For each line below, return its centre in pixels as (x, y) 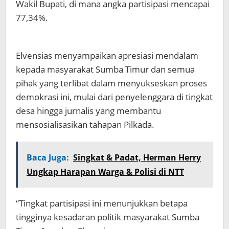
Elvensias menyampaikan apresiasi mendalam (107, 56)
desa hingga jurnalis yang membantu (88, 111)
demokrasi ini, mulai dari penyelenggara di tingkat (114, 97)
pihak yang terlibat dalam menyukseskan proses (111, 83)
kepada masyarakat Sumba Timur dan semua (105, 70)
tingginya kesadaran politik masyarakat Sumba (108, 217)
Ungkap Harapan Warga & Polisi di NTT (105, 172)
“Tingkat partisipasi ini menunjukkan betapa (102, 203)
